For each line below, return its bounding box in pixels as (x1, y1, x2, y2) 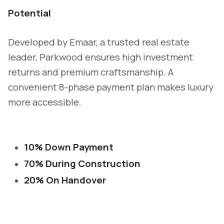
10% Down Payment (24, 140, 113, 153)
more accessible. (8, 95, 81, 108)
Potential (8, 6, 51, 19)
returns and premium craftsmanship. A (8, 65, 173, 78)
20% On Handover (24, 173, 106, 186)
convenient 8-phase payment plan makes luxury (8, 80, 213, 93)
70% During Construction (24, 157, 140, 170)
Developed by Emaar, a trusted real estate (8, 35, 189, 48)
